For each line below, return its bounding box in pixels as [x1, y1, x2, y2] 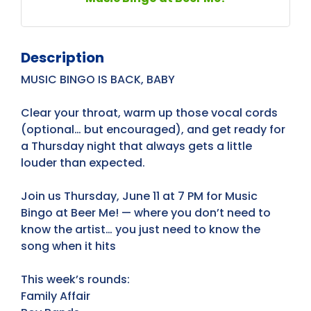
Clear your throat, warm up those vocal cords [21, 104, 278, 121]
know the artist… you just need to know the [21, 221, 260, 237]
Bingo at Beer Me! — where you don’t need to [21, 204, 271, 221]
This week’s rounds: [21, 271, 130, 287]
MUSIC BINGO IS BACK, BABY [21, 71, 178, 87]
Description [21, 47, 104, 67]
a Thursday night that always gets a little [21, 137, 252, 154]
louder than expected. [21, 154, 145, 171]
